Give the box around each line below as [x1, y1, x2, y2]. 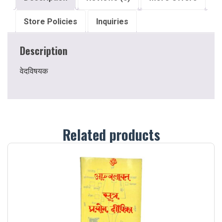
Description [20, 43, 67, 58]
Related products [62, 124, 160, 145]
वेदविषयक [20, 66, 48, 76]
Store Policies [24, 16, 77, 26]
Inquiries [96, 16, 128, 26]
